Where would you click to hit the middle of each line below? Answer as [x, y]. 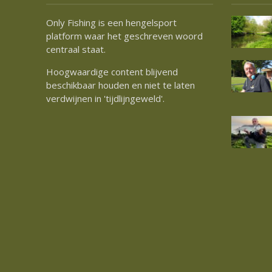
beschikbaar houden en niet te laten [120, 85]
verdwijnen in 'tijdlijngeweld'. [105, 98]
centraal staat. [76, 49]
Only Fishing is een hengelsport [111, 22]
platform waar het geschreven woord [124, 36]
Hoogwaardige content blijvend [112, 71]
